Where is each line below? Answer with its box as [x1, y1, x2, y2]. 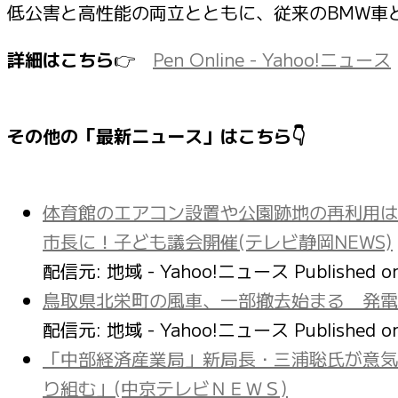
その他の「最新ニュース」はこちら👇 [7, 122, 306, 148]
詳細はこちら [7, 45, 114, 72]
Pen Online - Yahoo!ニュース [153, 45, 391, 72]
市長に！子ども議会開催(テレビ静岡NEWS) [43, 227, 393, 254]
